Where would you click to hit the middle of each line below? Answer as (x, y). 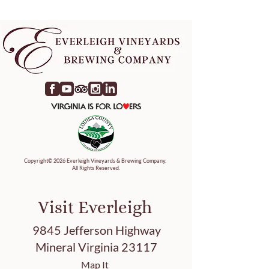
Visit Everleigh (95, 207)
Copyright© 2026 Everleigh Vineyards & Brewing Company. (96, 161)
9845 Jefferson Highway (96, 230)
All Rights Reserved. (96, 168)
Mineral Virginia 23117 (96, 247)
